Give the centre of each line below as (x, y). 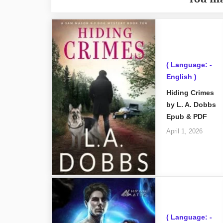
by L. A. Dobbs (191, 104)
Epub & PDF (186, 116)
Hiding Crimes (190, 92)
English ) (181, 77)
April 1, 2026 (184, 131)
